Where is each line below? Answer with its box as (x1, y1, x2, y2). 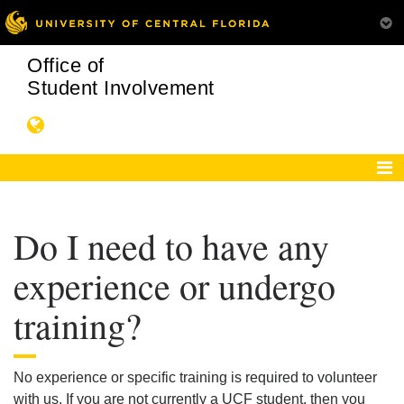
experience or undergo (14, 262, 335, 309)
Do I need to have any (14, 222, 329, 270)
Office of (27, 54, 105, 77)
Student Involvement (27, 77, 215, 99)
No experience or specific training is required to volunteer (14, 370, 377, 385)
